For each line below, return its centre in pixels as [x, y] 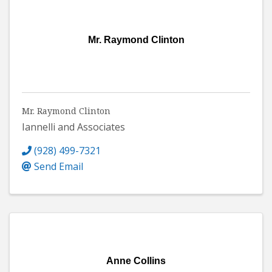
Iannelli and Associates [73, 127]
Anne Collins [136, 261]
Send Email [59, 167]
